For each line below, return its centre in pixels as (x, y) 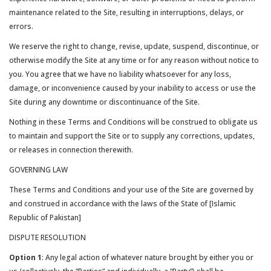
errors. (21, 26)
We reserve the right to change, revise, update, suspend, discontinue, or (134, 46)
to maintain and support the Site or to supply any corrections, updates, (132, 136)
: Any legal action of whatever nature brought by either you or (148, 257)
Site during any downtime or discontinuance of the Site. (104, 102)
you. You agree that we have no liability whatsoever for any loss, (120, 74)
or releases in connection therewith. (71, 150)
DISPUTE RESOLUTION (47, 237)
